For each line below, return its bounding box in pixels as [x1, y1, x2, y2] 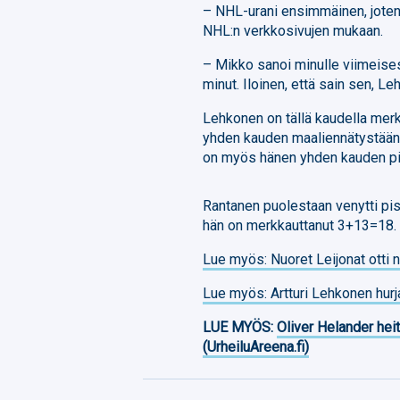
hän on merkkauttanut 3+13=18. [203, 216, 397, 234]
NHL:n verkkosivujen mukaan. [203, 21, 384, 39]
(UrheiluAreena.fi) [203, 337, 310, 355]
